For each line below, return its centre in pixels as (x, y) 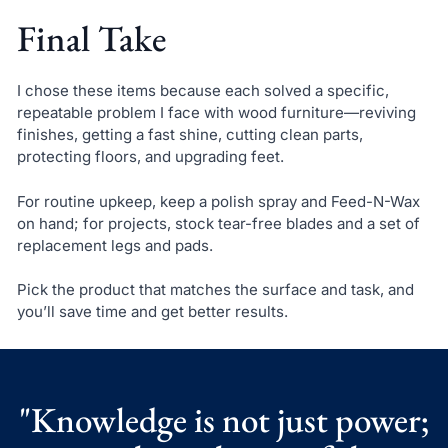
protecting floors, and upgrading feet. (150, 157)
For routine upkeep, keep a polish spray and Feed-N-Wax (218, 201)
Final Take (91, 39)
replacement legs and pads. (114, 245)
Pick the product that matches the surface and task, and (215, 290)
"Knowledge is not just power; (224, 420)
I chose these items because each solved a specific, (202, 91)
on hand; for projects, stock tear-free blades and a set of (218, 223)
